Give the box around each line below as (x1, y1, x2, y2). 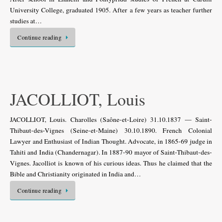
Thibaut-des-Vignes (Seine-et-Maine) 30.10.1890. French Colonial (10, 125, 212, 135)
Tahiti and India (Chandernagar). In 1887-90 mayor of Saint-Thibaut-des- (10, 147, 212, 157)
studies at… (10, 16, 42, 25)
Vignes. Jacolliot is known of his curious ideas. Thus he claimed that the (10, 158, 212, 167)
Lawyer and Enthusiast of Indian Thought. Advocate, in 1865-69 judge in (10, 136, 212, 146)
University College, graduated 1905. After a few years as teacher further (10, 5, 212, 14)
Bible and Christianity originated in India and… (10, 169, 141, 178)
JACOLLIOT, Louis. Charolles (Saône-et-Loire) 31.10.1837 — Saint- (10, 114, 212, 124)
